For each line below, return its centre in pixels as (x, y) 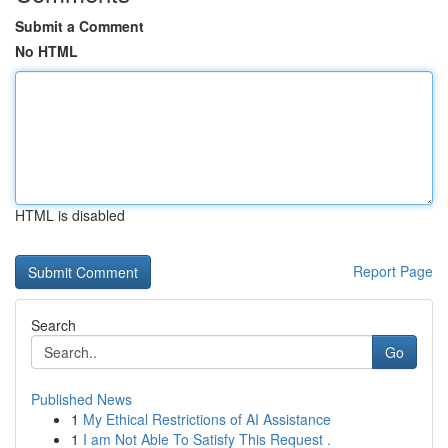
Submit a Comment (79, 26)
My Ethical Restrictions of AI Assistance (207, 419)
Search (53, 325)
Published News (81, 399)
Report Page (393, 271)
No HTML (46, 51)
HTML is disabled (70, 215)
